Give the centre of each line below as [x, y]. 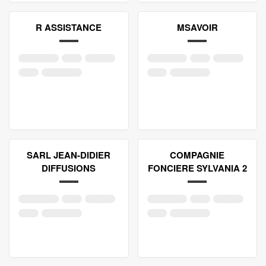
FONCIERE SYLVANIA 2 [197, 168]
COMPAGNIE [197, 155]
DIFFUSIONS [69, 168]
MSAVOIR [197, 27]
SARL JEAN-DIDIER [69, 155]
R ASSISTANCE [69, 27]
